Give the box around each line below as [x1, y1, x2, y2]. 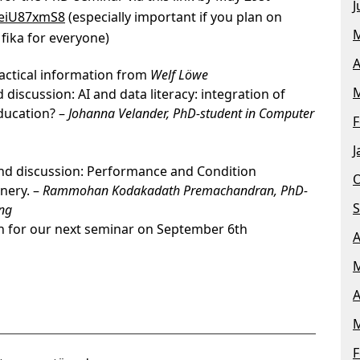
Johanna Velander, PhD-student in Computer [68, 104, 314, 122]
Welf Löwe [150, 66, 208, 84]
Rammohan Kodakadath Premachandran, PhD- [43, 182, 308, 199]
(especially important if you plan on [65, 8, 282, 26]
